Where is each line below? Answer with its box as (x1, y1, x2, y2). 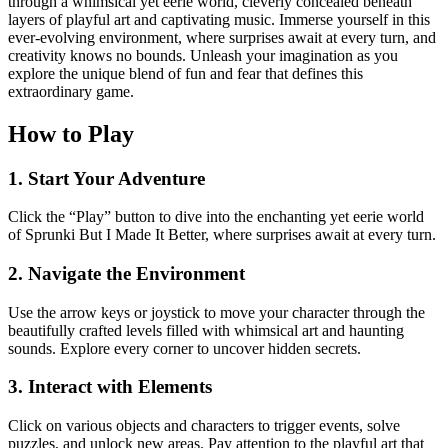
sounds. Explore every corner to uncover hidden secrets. (8, 339, 361, 357)
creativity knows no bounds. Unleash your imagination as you (8, 46, 398, 64)
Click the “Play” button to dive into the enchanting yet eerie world (8, 208, 424, 226)
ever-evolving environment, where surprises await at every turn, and (8, 28, 436, 46)
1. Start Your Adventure (8, 167, 205, 189)
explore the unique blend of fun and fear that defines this (8, 64, 363, 82)
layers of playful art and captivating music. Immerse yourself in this (8, 10, 430, 28)
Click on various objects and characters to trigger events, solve (8, 417, 400, 435)
